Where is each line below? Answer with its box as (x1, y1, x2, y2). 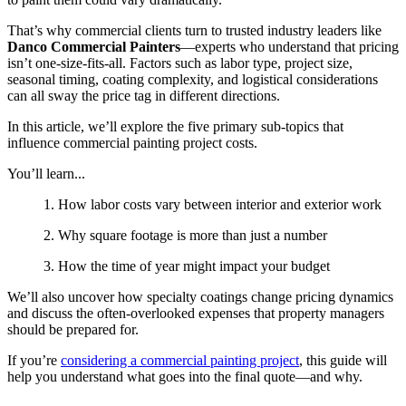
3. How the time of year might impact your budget (43, 258, 330, 275)
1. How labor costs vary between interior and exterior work (43, 197, 382, 213)
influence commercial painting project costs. (7, 135, 257, 151)
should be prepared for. (7, 322, 139, 338)
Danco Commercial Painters (7, 39, 180, 55)
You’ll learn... (7, 166, 85, 182)
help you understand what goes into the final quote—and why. (7, 369, 362, 385)
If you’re (7, 353, 61, 369)
